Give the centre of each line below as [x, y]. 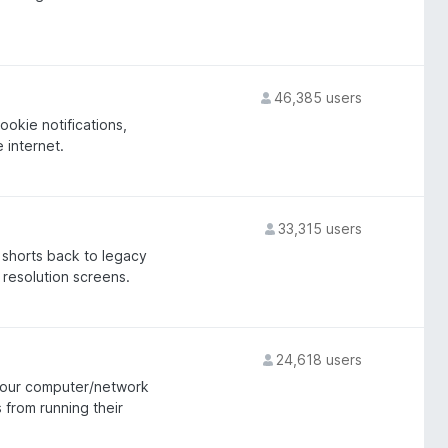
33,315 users [319, 228]
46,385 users [317, 97]
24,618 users [318, 359]
